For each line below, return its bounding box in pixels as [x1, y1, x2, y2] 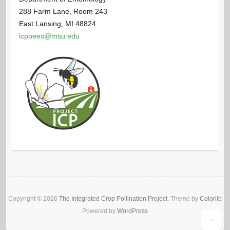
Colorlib [200, 195, 222, 203]
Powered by [82, 207, 117, 215]
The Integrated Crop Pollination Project [59, 195, 167, 203]
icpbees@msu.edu [18, 32, 80, 41]
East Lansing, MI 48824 [18, 20, 96, 28]
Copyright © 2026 [8, 195, 59, 203]
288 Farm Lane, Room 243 [18, 7, 107, 16]
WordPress [117, 207, 148, 215]
